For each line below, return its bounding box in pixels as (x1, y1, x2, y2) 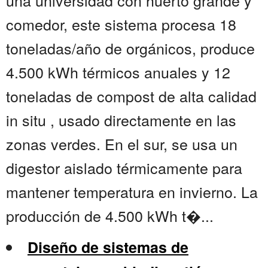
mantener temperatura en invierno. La (6, 181, 258, 203)
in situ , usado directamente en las (6, 109, 236, 131)
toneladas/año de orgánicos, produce (6, 37, 255, 59)
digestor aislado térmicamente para (6, 157, 242, 179)
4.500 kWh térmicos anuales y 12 (6, 61, 230, 83)
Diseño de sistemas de (28, 236, 188, 258)
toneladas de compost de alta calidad (6, 85, 257, 107)
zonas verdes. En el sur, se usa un (6, 133, 237, 155)
